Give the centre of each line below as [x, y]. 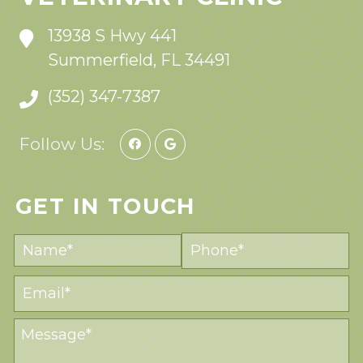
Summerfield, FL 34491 [139, 60]
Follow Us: [62, 144]
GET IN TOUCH [105, 206]
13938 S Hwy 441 [112, 35]
